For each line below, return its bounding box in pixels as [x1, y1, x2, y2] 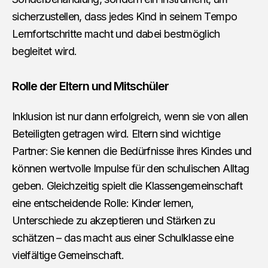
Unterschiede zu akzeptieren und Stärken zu [12, 214, 215, 227]
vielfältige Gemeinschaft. [12, 248, 124, 261]
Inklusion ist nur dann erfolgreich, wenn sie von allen [12, 109, 248, 123]
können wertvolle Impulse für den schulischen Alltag [12, 162, 249, 175]
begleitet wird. [12, 44, 77, 57]
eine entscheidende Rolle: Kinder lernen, [12, 196, 194, 209]
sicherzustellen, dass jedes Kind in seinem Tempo [12, 10, 237, 23]
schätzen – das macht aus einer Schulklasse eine [12, 231, 233, 244]
